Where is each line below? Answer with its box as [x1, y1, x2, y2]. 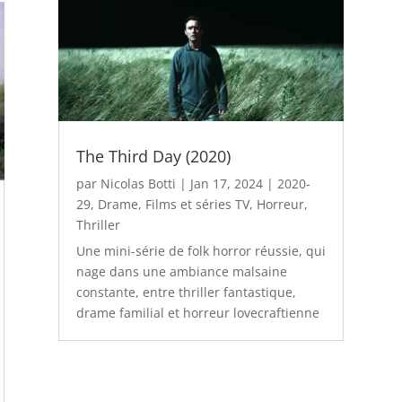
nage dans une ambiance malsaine [75, 262, 287, 280]
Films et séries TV [144, 195, 249, 213]
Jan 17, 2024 [189, 174, 263, 192]
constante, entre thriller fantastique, [75, 283, 296, 301]
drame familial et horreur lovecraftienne [75, 303, 319, 321]
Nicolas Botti [100, 174, 176, 192]
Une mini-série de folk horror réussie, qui [75, 241, 326, 259]
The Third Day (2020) [75, 144, 231, 167]
